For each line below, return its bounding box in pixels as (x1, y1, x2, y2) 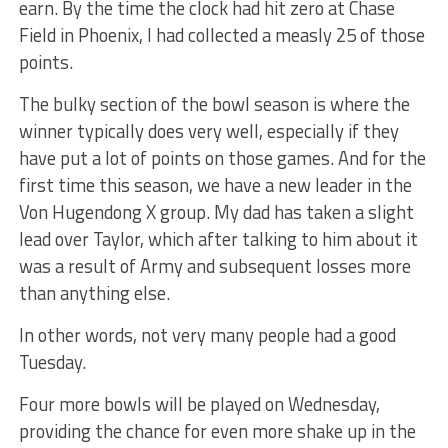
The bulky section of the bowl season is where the (18, 90, 410, 118)
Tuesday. (18, 348, 86, 376)
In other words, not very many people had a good (18, 321, 396, 349)
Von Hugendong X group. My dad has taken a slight (18, 198, 414, 226)
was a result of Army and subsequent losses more (18, 252, 411, 280)
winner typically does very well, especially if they (18, 117, 399, 145)
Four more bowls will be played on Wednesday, (18, 390, 380, 418)
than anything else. (18, 279, 170, 307)
